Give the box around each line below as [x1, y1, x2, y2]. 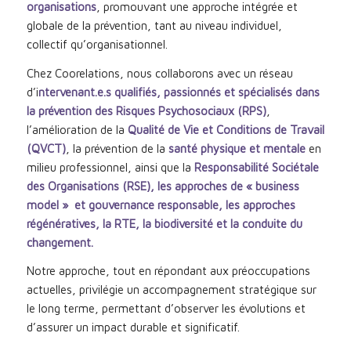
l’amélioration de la [26, 122, 128, 136]
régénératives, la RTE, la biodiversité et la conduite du [26, 216, 302, 230]
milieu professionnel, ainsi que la [26, 160, 194, 174]
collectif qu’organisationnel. [26, 37, 168, 51]
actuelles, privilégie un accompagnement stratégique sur [26, 283, 317, 297]
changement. [26, 235, 93, 249]
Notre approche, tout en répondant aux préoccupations [26, 264, 310, 278]
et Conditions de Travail [201, 122, 324, 136]
